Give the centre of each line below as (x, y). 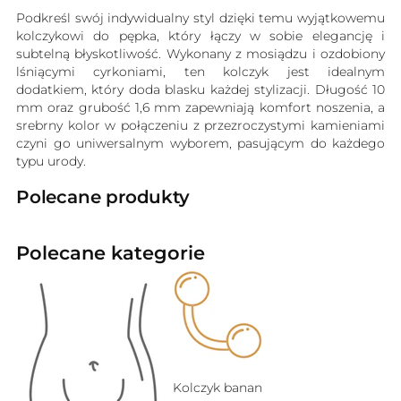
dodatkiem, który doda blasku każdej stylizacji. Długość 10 (200, 90)
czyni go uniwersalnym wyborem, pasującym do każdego (200, 144)
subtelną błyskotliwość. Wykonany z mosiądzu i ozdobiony (200, 54)
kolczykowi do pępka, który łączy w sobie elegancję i (200, 36)
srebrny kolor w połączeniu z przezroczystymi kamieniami (200, 126)
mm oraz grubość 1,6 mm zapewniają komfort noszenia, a (200, 108)
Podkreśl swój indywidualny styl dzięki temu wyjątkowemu (200, 18)
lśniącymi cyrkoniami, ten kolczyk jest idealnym (200, 72)
